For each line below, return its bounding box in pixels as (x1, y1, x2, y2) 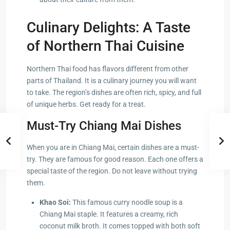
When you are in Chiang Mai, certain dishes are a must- (27, 143, 199, 151)
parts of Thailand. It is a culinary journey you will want (27, 76, 197, 85)
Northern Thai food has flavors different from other (27, 64, 188, 73)
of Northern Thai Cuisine (27, 37, 184, 54)
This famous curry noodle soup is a (71, 198, 183, 206)
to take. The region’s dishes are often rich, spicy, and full (27, 88, 201, 97)
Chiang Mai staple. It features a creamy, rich (40, 209, 178, 218)
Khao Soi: (40, 198, 71, 206)
